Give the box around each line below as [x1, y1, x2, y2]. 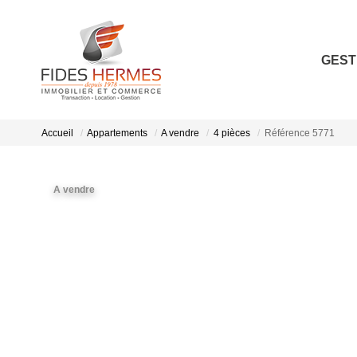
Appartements [87, 127, 147, 139]
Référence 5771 [265, 127, 335, 139]
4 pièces [214, 127, 250, 139]
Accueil [41, 127, 73, 139]
